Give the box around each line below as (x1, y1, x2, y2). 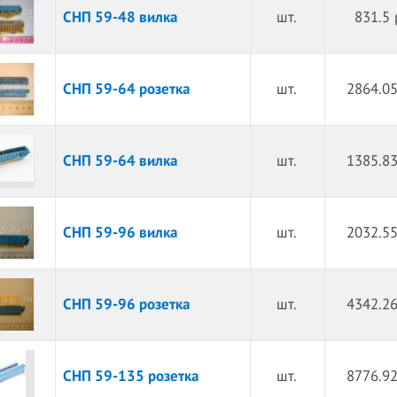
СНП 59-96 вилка (62, 224, 177, 242)
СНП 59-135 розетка (62, 368, 198, 385)
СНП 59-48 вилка (62, 9, 177, 27)
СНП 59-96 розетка (62, 296, 190, 314)
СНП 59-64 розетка (62, 81, 190, 98)
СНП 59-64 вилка (62, 152, 177, 170)
